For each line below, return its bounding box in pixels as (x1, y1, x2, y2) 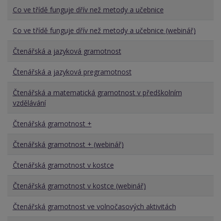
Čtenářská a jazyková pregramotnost (12, 67, 132, 77)
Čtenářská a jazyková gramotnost (12, 46, 121, 56)
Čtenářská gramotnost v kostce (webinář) (12, 181, 146, 191)
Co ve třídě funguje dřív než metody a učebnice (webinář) (12, 26, 196, 36)
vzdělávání (12, 98, 46, 108)
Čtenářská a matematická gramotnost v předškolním (12, 88, 182, 98)
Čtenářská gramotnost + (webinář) (12, 140, 124, 149)
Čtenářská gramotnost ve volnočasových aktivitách (12, 202, 176, 212)
